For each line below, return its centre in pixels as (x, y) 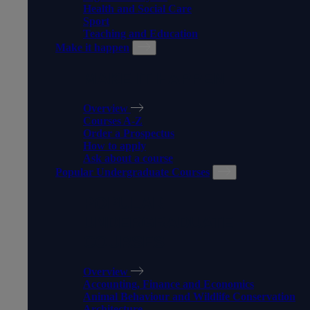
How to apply (115, 146)
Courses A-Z (113, 121)
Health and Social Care (137, 9)
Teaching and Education (140, 34)
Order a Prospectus (129, 134)
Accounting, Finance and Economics (168, 284)
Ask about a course (128, 158)
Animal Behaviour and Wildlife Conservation (189, 296)
